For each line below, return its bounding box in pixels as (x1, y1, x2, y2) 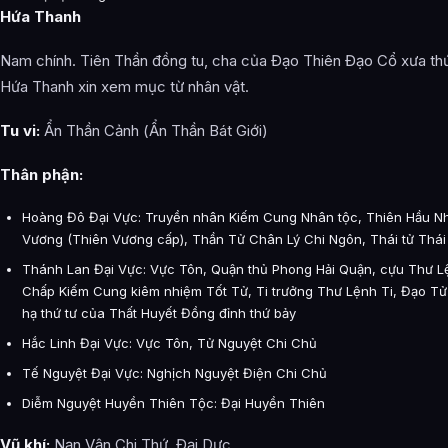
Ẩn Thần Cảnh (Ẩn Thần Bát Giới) (40, 120, 268, 140)
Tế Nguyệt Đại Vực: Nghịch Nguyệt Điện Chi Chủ (22, 364, 327, 381)
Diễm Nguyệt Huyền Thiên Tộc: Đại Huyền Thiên (22, 394, 325, 411)
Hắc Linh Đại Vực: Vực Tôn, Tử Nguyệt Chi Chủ (22, 334, 317, 351)
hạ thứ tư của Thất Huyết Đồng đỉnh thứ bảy (22, 304, 296, 321)
